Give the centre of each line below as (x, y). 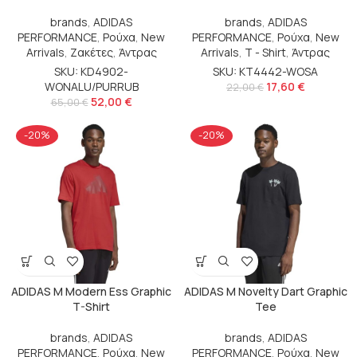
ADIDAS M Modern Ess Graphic (91, 291)
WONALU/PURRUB (91, 86)
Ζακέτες (91, 52)
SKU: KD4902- (91, 71)
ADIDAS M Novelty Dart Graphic (265, 291)
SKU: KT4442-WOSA (266, 71)
